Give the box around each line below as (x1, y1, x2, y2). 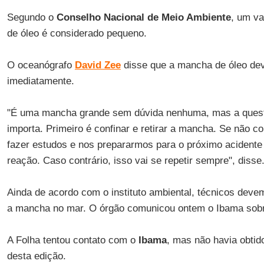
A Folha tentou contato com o (6, 235, 138, 246)
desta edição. (6, 250, 66, 262)
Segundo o (6, 12, 57, 23)
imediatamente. (6, 75, 74, 87)
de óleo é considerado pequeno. (6, 28, 147, 39)
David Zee (74, 60, 121, 71)
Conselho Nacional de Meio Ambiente (56, 12, 231, 23)
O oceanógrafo (6, 60, 75, 71)
